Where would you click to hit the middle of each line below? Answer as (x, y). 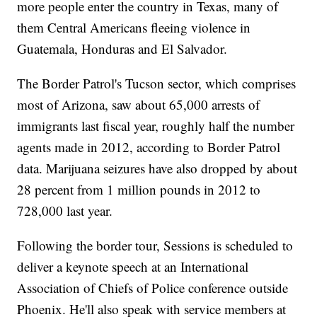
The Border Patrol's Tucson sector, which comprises (157, 83)
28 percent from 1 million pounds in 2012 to (139, 190)
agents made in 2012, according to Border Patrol (149, 147)
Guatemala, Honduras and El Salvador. (122, 49)
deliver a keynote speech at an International (133, 267)
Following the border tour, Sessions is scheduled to (155, 246)
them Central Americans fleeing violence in (134, 28)
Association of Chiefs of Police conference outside (153, 288)
